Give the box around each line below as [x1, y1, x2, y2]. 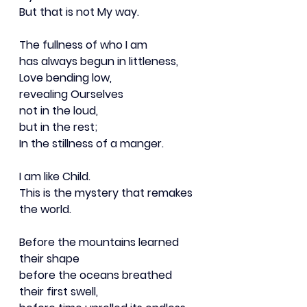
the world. [19, 201, 71, 217]
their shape [19, 250, 79, 267]
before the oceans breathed [19, 267, 175, 283]
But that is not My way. [19, 3, 139, 20]
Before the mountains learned [19, 234, 182, 250]
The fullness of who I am [19, 36, 147, 53]
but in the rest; [19, 119, 97, 135]
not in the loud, [19, 102, 98, 119]
